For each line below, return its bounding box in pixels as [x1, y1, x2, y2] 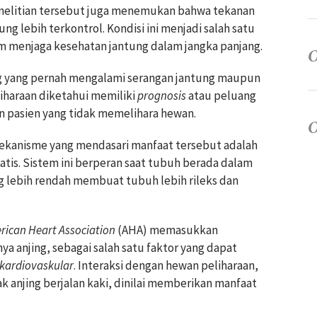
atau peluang [186, 88, 256, 104]
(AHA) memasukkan [115, 222, 218, 238]
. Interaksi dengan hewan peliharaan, [74, 258, 258, 274]
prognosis [137, 88, 186, 104]
